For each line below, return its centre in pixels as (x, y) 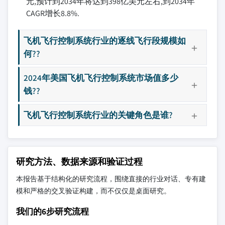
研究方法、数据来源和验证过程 (79, 161)
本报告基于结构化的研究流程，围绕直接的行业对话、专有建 (111, 179)
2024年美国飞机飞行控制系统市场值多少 (101, 78)
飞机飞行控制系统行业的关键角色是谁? (98, 115)
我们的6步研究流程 (52, 211)
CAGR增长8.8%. (53, 13)
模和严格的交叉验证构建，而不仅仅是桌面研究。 (93, 191)
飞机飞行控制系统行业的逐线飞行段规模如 (105, 40)
